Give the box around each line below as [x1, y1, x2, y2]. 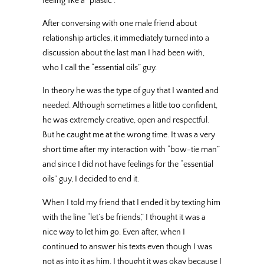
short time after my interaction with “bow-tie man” [42, 145, 220, 155]
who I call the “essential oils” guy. [42, 63, 157, 73]
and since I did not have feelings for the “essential [42, 160, 213, 170]
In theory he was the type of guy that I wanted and [42, 86, 219, 96]
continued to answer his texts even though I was [42, 242, 212, 252]
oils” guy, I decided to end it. [42, 174, 139, 184]
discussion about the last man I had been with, [42, 48, 204, 58]
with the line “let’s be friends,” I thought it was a [42, 212, 206, 222]
